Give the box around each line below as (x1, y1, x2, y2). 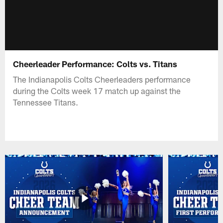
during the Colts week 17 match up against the (13, 85, 181, 96)
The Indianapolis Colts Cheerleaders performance (13, 74, 191, 84)
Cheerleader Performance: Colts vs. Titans (13, 58, 178, 69)
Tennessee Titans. (13, 97, 79, 107)
